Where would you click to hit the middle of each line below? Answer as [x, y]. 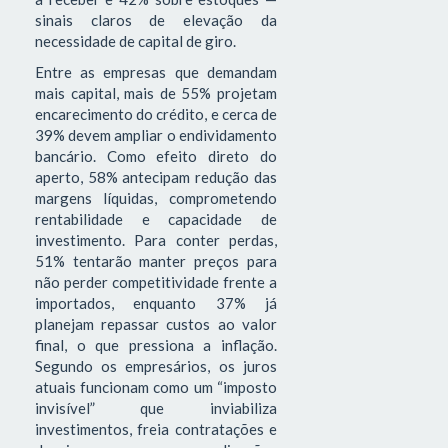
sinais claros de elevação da [156, 19]
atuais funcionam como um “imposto [156, 387]
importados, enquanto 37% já [156, 303]
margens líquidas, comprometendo [156, 198]
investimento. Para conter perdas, [156, 240]
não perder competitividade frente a [156, 282]
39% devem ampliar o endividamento [156, 135]
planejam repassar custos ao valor [156, 324]
